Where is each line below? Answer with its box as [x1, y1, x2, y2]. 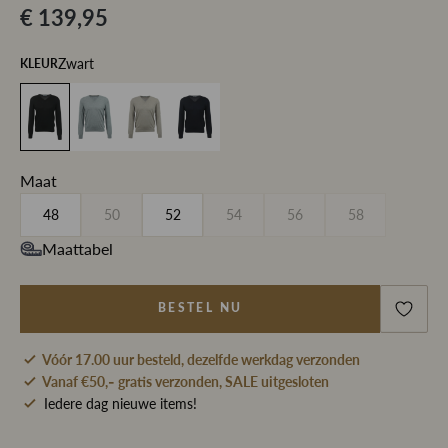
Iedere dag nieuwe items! [44, 394, 197, 412]
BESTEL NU [157, 302, 243, 315]
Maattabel [42, 238, 113, 258]
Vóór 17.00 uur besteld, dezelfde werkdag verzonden [42, 350, 360, 368]
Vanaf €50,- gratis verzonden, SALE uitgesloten [42, 372, 329, 390]
